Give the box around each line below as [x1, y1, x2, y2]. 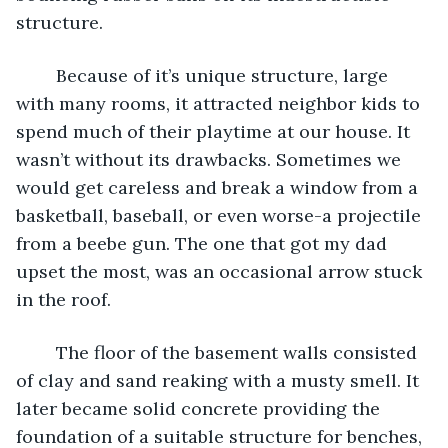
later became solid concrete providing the [16, 396, 385, 420]
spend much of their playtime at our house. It [16, 119, 415, 143]
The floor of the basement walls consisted [36, 340, 56, 364]
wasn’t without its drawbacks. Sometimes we [16, 147, 406, 171]
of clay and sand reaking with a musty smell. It [16, 368, 424, 392]
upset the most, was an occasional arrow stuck [16, 259, 427, 283]
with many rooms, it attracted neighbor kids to [16, 91, 425, 115]
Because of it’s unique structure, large [36, 63, 56, 87]
